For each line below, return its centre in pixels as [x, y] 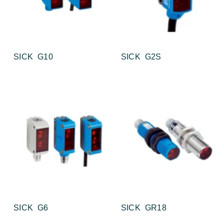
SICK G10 [33, 57]
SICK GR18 [144, 207]
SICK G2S [141, 57]
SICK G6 [31, 207]
